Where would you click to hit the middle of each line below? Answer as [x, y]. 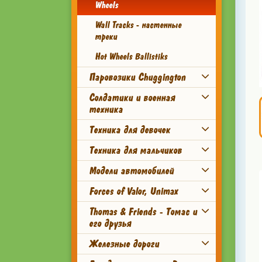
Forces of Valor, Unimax [133, 191]
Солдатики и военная [132, 98]
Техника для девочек [130, 130]
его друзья [110, 223]
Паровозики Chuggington [137, 77]
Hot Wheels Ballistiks [131, 57]
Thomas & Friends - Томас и [143, 212]
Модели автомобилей [131, 171]
